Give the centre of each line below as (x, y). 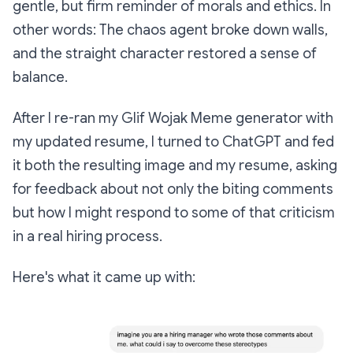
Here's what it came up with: (104, 278)
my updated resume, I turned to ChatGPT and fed (173, 142)
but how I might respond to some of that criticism (174, 213)
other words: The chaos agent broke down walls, (170, 30)
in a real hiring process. (87, 237)
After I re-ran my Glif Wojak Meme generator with (173, 119)
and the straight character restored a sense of (165, 54)
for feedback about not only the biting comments (173, 190)
